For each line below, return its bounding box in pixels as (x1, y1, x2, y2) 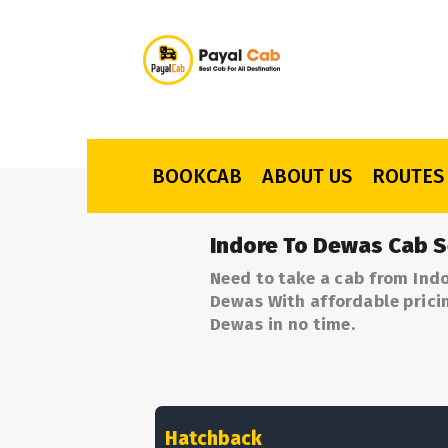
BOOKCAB (152, 164, 242, 188)
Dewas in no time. (210, 314, 356, 335)
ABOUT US (262, 164, 352, 188)
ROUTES (372, 164, 444, 188)
